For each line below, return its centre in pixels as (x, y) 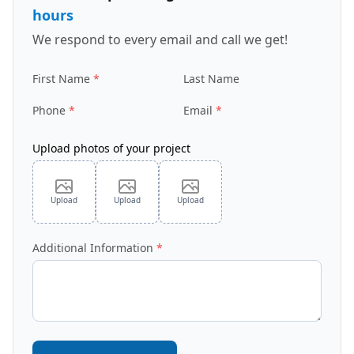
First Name (61, 79)
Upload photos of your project (111, 149)
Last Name (211, 79)
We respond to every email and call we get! (160, 40)
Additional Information (93, 248)
